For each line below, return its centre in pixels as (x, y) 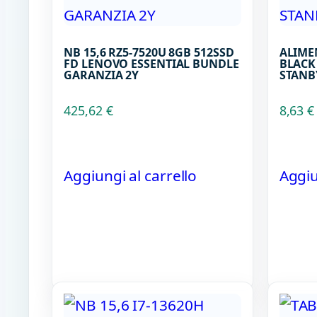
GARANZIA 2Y (102, 75)
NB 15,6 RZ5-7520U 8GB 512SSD (149, 53)
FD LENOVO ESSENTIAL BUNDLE (151, 64)
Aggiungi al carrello (131, 175)
